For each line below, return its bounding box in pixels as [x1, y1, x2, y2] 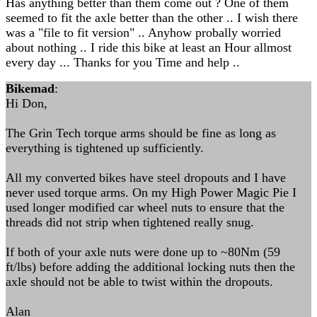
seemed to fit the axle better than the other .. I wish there [6, 11, 298, 25]
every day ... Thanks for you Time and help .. [6, 55, 240, 69]
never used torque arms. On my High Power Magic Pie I [6, 185, 296, 200]
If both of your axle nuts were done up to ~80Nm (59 [6, 245, 280, 259]
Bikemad [6, 81, 54, 96]
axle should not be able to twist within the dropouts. [6, 275, 273, 289]
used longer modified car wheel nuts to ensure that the [6, 200, 284, 214]
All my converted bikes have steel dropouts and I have [6, 171, 286, 185]
